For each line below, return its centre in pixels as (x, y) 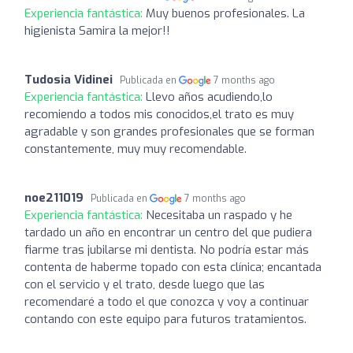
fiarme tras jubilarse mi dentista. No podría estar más (167, 249)
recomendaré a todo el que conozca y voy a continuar (167, 301)
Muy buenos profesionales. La (225, 13)
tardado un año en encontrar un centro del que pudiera (168, 232)
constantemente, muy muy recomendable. (136, 149)
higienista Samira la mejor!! (97, 30)
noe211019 (54, 197)
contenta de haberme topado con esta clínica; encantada (173, 267)
